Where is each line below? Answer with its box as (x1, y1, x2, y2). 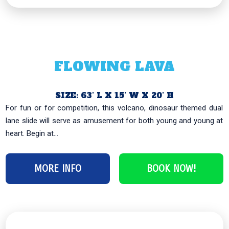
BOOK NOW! (146, 162, 196, 174)
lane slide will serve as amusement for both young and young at (6, 116, 223, 125)
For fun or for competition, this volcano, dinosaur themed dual (6, 103, 223, 112)
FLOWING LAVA (54, 57, 175, 76)
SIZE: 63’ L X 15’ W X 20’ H (55, 89, 174, 101)
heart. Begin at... (6, 128, 59, 138)
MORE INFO (34, 162, 82, 174)
